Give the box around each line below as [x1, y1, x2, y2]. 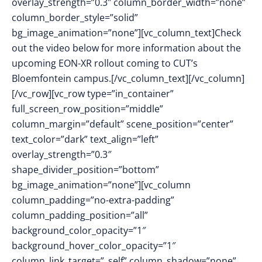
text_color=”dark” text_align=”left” [12, 133, 158, 146]
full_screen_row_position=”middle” [12, 102, 163, 115]
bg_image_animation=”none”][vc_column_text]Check [12, 26, 241, 39]
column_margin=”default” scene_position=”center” [12, 118, 233, 130]
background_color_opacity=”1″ [12, 224, 146, 237]
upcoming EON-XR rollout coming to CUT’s [12, 57, 198, 70]
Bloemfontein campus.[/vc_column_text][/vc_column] [12, 72, 244, 85]
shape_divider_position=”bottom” [12, 163, 159, 176]
